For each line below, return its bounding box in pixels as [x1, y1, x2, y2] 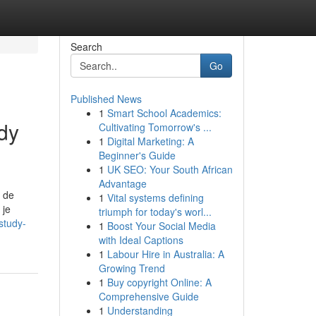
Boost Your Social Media [107, 219, 216, 233]
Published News [70, 92, 142, 106]
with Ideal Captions [98, 233, 183, 247]
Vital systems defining [107, 190, 204, 205]
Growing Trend [98, 261, 165, 275]
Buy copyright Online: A [107, 275, 212, 289]
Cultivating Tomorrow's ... [98, 120, 212, 134]
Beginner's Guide [98, 148, 176, 162]
